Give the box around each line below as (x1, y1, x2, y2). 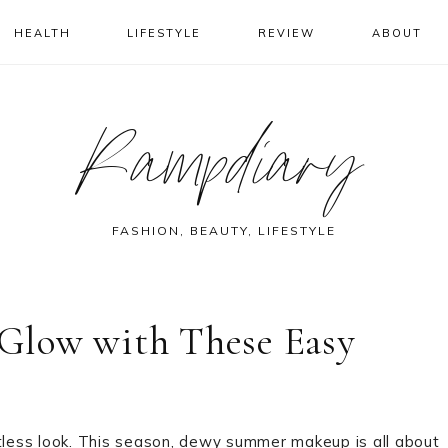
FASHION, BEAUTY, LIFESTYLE (112, 223, 336, 238)
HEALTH (13, 26, 71, 40)
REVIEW (258, 26, 316, 40)
